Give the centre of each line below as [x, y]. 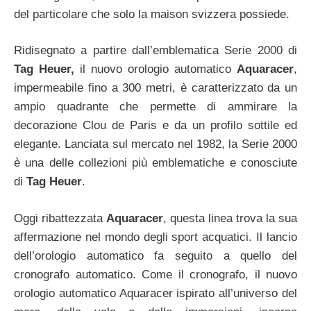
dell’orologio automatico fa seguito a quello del [155, 255]
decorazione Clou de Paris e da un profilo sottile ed [155, 126]
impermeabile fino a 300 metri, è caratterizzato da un [155, 88]
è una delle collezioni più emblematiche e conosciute [155, 163]
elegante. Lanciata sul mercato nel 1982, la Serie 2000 [155, 144]
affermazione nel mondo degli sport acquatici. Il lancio [155, 237]
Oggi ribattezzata [60, 218]
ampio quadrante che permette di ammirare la [155, 107]
